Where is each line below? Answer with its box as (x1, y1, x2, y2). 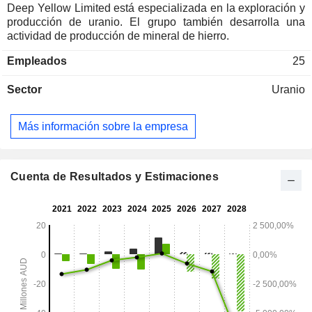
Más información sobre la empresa (18, 120, 188, 132)
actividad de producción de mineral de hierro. (7, 29, 229, 42)
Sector (7, 83, 42, 95)
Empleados (7, 54, 67, 67)
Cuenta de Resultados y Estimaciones (10, 171, 219, 183)
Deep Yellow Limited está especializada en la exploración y (7, 1, 305, 14)
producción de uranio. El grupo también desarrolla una (7, 15, 305, 28)
